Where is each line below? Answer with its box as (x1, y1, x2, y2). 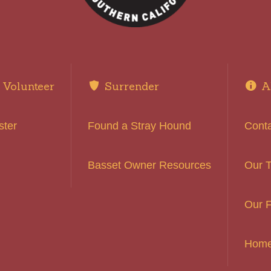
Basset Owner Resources (88, 159, 212, 172)
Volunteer (2, 79, 55, 94)
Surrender (104, 79, 159, 94)
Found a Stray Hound (88, 120, 192, 132)
